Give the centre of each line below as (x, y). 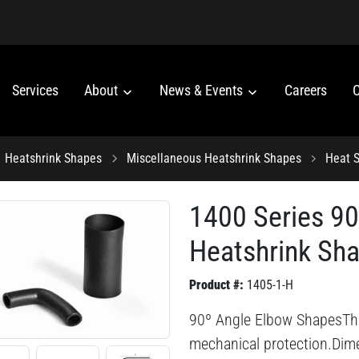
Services (35, 91)
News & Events (203, 91)
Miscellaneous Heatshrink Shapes (214, 158)
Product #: (216, 284)
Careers (306, 91)
